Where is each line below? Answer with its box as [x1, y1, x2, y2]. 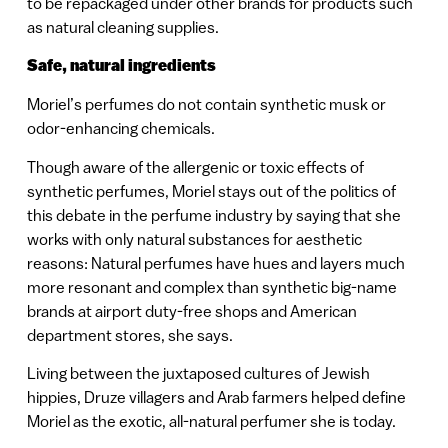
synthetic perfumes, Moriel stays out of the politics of [26, 181, 396, 200]
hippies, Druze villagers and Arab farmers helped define [26, 388, 406, 407]
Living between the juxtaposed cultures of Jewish [26, 364, 370, 383]
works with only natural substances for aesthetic [26, 229, 362, 248]
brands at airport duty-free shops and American [26, 301, 357, 320]
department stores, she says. [26, 325, 233, 344]
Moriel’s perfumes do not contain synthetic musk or [26, 95, 386, 114]
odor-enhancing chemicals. [26, 119, 215, 138]
